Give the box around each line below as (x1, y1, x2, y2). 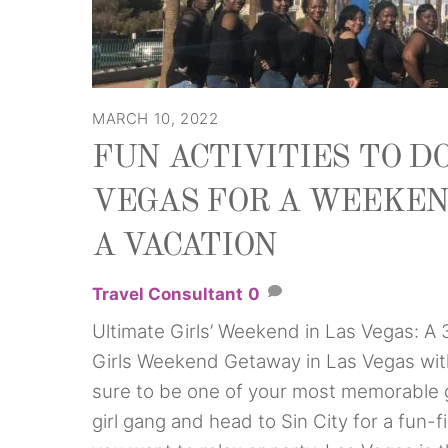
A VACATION (92, 230, 278, 263)
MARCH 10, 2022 (92, 108, 219, 128)
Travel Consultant (92, 284, 243, 305)
